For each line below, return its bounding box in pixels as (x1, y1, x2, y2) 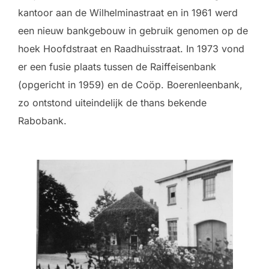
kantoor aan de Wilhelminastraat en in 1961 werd (18, 7, 238, 19)
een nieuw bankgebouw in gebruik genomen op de (18, 25, 248, 37)
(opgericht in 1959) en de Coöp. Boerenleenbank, (18, 79, 243, 91)
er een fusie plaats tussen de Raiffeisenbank (18, 61, 216, 73)
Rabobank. (18, 115, 67, 127)
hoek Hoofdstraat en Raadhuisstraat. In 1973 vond (18, 43, 244, 55)
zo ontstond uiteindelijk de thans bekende (18, 97, 207, 109)
